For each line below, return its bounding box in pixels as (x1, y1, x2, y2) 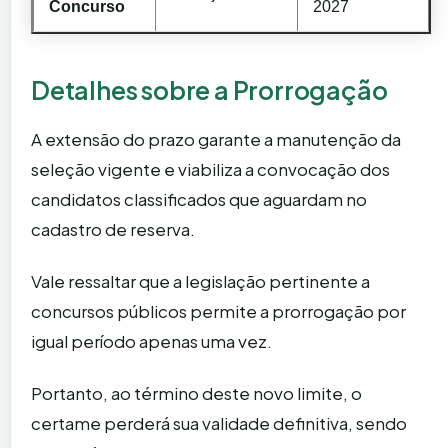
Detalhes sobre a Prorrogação (31, 73, 388, 106)
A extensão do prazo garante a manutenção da (31, 127, 401, 150)
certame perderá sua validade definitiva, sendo (31, 411, 407, 434)
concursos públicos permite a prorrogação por (31, 299, 406, 322)
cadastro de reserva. (31, 217, 195, 240)
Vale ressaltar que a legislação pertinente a (31, 269, 370, 292)
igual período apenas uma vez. (31, 329, 272, 352)
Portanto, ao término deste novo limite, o (31, 381, 362, 404)
